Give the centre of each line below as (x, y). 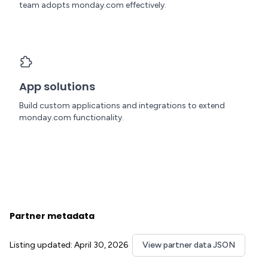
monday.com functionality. (71, 118)
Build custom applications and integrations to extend (122, 106)
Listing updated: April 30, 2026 (69, 245)
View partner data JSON (189, 245)
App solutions (57, 86)
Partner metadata (52, 216)
